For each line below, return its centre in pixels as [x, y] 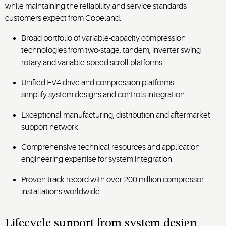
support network [50, 127]
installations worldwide [61, 191]
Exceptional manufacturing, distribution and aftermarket [116, 115]
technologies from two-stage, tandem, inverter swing [111, 50]
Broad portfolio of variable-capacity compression [103, 38]
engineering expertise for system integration [97, 159]
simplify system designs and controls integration [103, 95]
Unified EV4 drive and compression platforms [98, 82]
